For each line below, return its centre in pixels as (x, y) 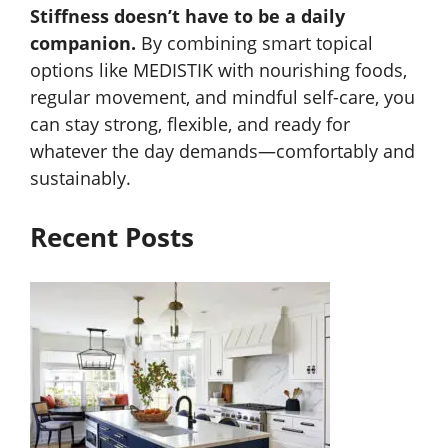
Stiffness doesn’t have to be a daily (187, 15)
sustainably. (80, 177)
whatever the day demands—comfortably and (222, 150)
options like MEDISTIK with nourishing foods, (218, 69)
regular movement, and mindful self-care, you (222, 96)
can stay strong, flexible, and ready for (190, 123)
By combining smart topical (254, 42)
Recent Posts (112, 236)
